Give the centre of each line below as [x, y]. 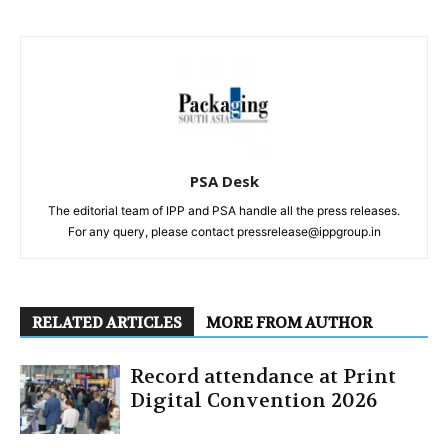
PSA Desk [224, 181]
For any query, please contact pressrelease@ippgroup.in [224, 231]
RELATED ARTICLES [107, 323]
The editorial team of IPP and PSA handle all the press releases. [224, 210]
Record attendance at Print [263, 376]
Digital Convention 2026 [253, 400]
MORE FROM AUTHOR [289, 323]
